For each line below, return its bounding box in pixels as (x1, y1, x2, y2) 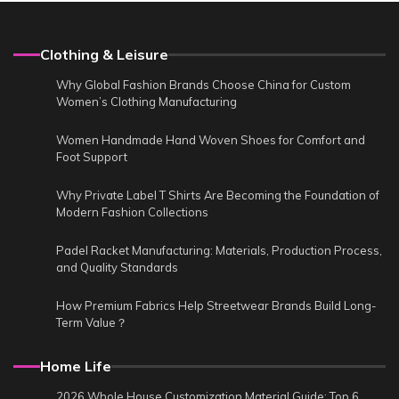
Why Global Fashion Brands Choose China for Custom (56, 77, 351, 93)
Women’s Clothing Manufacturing (56, 94, 237, 110)
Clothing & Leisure (40, 45, 168, 64)
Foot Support (56, 150, 127, 165)
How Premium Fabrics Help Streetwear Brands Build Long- (56, 298, 377, 313)
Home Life (40, 357, 111, 376)
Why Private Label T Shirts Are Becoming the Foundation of (56, 188, 379, 203)
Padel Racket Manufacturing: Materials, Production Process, (56, 243, 382, 258)
